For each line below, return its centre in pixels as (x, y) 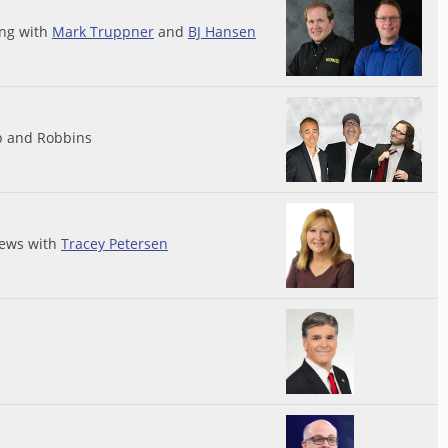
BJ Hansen (222, 31)
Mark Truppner (103, 31)
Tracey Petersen (114, 243)
